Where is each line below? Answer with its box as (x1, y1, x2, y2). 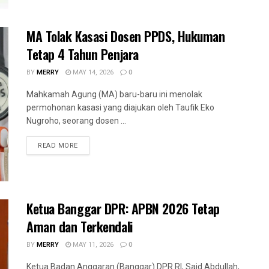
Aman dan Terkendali (26, 217, 133, 237)
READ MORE (38, 140, 78, 151)
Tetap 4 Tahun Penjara (26, 44, 139, 64)
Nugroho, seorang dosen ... (26, 115, 126, 125)
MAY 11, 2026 (71, 240, 113, 250)
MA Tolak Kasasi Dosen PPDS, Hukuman (26, 26, 225, 46)
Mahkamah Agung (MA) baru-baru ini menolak (26, 89, 202, 99)
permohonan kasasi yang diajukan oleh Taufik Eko (26, 102, 214, 112)
